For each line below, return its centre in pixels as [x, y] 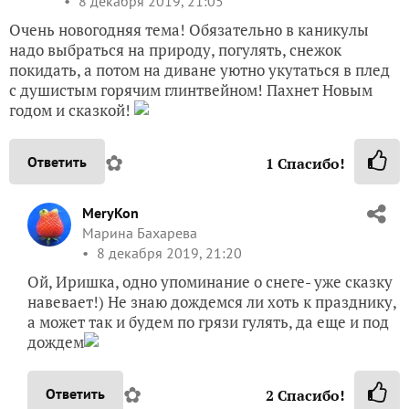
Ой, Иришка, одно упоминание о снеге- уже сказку [210, 281]
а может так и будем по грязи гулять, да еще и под [208, 321]
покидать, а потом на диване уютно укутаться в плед [199, 69]
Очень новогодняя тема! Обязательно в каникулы [189, 29]
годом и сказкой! [72, 110]
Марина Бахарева [140, 232]
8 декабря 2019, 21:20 [168, 252]
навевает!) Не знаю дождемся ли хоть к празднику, [212, 301]
